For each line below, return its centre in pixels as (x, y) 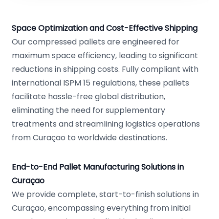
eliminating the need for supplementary (88, 110)
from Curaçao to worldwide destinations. (89, 138)
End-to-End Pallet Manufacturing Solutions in (98, 167)
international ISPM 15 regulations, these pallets (100, 83)
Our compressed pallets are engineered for (96, 42)
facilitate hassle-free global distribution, (88, 97)
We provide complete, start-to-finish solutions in (105, 194)
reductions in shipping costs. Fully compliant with (105, 69)
